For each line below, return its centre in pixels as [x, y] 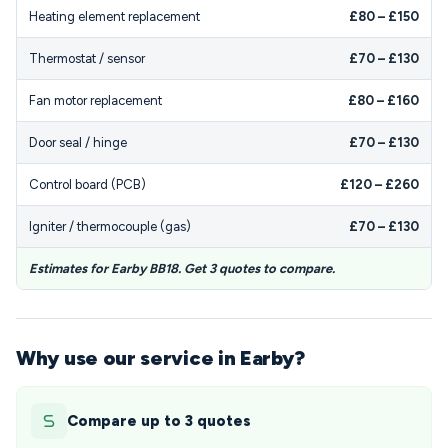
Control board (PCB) [87, 184]
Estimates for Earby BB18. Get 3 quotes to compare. [182, 268]
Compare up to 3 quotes [159, 421]
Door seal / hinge [78, 142]
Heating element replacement [114, 16]
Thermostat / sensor [87, 58]
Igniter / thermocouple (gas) [110, 226]
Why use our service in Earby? [160, 358]
